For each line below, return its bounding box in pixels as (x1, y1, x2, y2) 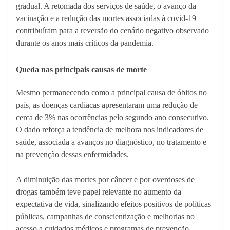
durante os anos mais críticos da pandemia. (16, 39, 154, 48)
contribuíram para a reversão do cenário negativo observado (16, 26, 209, 35)
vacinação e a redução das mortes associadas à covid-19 (16, 14, 196, 23)
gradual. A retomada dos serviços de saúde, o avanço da (16, 2, 196, 11)
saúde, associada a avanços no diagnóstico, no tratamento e (16, 138, 206, 147)
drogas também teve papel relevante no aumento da (16, 187, 181, 197)
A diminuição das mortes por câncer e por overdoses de (16, 175, 195, 184)
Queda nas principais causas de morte (16, 65, 147, 74)
